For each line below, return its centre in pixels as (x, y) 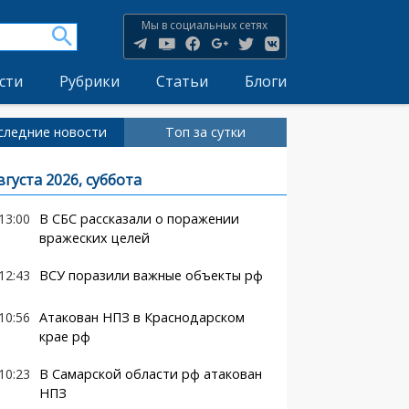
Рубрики (89, 81)
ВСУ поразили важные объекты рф (151, 275)
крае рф (64, 336)
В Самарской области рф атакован (150, 374)
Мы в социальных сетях (205, 25)
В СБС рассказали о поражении (139, 219)
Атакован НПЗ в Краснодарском (142, 317)
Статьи (182, 81)
